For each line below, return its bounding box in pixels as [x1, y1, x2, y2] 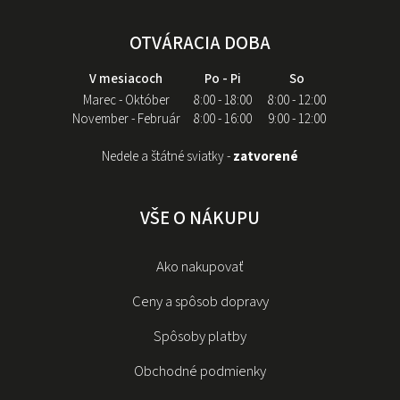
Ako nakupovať [156, 255, 244, 278]
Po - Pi [204, 70, 241, 89]
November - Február [71, 110, 180, 129]
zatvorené [233, 147, 298, 167]
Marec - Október [82, 91, 170, 111]
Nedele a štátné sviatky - [102, 147, 233, 167]
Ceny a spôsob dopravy [131, 290, 269, 312]
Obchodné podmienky [134, 360, 266, 382]
